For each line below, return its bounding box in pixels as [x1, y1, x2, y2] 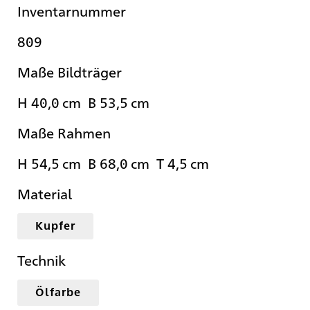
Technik [17, 250, 66, 270]
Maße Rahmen [17, 123, 111, 143]
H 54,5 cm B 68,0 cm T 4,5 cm [17, 154, 216, 173]
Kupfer [35, 218, 75, 233]
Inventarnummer [17, 1, 126, 21]
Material [17, 184, 72, 203]
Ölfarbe [35, 284, 81, 300]
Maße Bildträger [17, 62, 122, 82]
